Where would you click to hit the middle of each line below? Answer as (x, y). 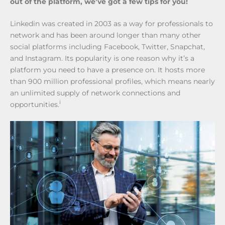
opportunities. (35, 104)
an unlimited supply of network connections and (95, 93)
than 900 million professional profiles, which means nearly (113, 81)
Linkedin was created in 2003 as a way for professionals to (111, 23)
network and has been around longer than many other (105, 35)
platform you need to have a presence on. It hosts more (107, 70)
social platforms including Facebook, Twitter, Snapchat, (107, 46)
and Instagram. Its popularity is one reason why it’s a (102, 58)
